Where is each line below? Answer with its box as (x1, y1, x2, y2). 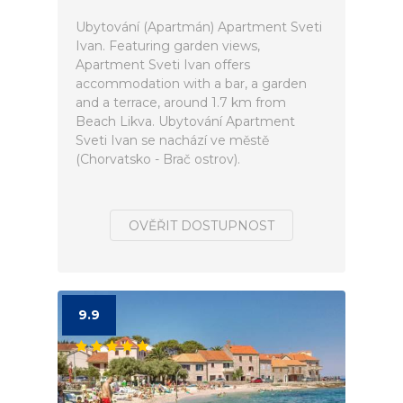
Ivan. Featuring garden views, (76, 38, 260, 54)
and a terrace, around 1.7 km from (76, 94, 286, 111)
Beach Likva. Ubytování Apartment (76, 113, 295, 130)
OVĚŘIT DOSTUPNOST (129, 218, 274, 234)
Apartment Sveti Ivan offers (76, 57, 250, 73)
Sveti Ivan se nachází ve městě (76, 132, 269, 148)
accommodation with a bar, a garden (76, 76, 307, 92)
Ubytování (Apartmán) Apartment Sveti (76, 19, 322, 35)
